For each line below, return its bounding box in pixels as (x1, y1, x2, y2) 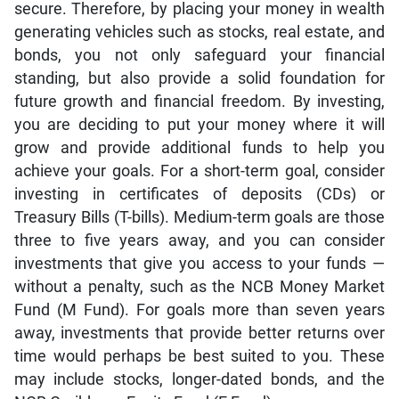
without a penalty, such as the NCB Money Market (13, 277, 386, 296)
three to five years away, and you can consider (13, 231, 386, 249)
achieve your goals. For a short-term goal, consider (13, 161, 386, 180)
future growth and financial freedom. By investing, (13, 92, 386, 110)
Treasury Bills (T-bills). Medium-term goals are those (13, 208, 386, 226)
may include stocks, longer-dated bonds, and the (13, 370, 386, 388)
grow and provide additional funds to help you (13, 138, 386, 157)
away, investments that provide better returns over (13, 323, 386, 342)
